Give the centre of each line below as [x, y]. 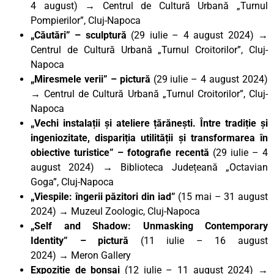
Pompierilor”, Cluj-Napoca [86, 20]
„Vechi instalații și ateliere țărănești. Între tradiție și [149, 123]
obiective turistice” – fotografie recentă [122, 152]
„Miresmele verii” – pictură [91, 79]
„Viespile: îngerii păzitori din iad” [103, 196]
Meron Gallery [101, 255]
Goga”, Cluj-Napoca [72, 182]
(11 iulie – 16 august [204, 240]
